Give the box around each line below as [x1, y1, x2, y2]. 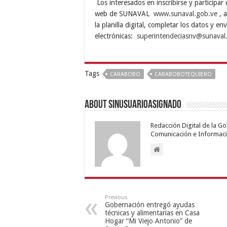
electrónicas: [95, 31, 137, 40]
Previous [105, 194, 128, 201]
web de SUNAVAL [95, 9, 154, 18]
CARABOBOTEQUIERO [155, 70, 212, 78]
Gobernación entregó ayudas [105, 200, 195, 209]
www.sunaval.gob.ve [154, 9, 217, 18]
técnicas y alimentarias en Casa [105, 208, 200, 217]
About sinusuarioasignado [85, 99, 181, 111]
